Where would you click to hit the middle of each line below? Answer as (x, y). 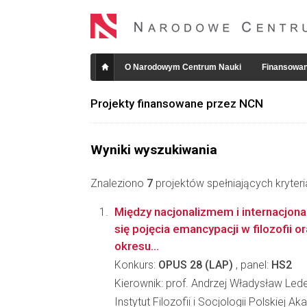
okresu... (137, 246)
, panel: (252, 265)
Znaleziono (119, 183)
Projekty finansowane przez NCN (177, 103)
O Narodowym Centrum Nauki (183, 67)
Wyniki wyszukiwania (154, 150)
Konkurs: (136, 265)
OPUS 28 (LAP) (196, 265)
